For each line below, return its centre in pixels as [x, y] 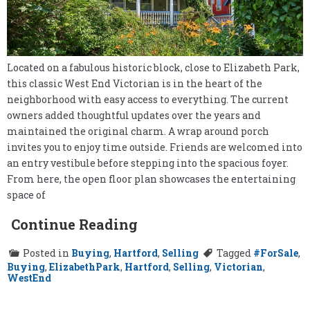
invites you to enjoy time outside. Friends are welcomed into [155, 147]
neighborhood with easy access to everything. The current [148, 99]
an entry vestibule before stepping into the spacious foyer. [148, 163]
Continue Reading [74, 224]
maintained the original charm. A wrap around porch [138, 131]
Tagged [235, 253]
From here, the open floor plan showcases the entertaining [151, 179]
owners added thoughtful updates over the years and [134, 115]
